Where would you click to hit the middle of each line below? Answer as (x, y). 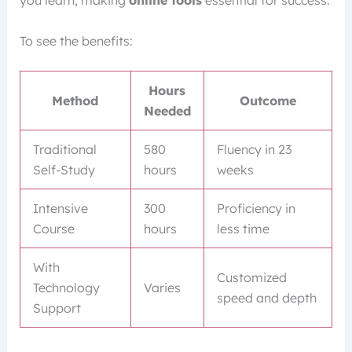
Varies (162, 288)
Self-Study (64, 170)
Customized (251, 278)
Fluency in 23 (254, 150)
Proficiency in (256, 209)
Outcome (268, 101)
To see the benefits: (76, 40)
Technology (66, 288)
